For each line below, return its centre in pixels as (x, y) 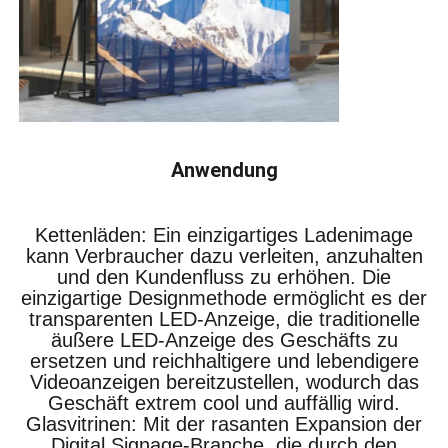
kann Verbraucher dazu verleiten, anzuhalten (224, 255)
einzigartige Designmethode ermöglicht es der (224, 297)
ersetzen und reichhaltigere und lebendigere (224, 360)
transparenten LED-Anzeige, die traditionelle (224, 318)
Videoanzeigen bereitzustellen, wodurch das (224, 381)
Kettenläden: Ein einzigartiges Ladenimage (224, 234)
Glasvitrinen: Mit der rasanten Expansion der (224, 423)
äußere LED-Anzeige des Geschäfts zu (224, 339)
